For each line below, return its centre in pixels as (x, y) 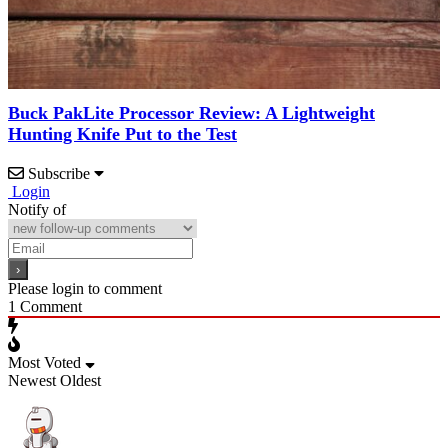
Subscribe (59, 173)
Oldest (80, 380)
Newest (32, 380)
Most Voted (44, 362)
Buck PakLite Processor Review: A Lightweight (191, 112)
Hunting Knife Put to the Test (122, 133)
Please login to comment (85, 288)
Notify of (37, 209)
